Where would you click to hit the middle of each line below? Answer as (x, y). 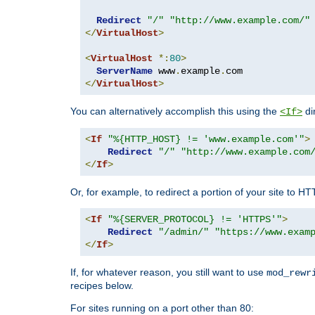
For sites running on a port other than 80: (162, 308)
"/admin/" (184, 232)
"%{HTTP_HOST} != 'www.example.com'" (206, 139)
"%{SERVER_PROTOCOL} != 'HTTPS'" (195, 219)
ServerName (124, 71)
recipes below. (102, 285)
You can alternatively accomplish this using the (175, 111)
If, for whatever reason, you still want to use (168, 272)
